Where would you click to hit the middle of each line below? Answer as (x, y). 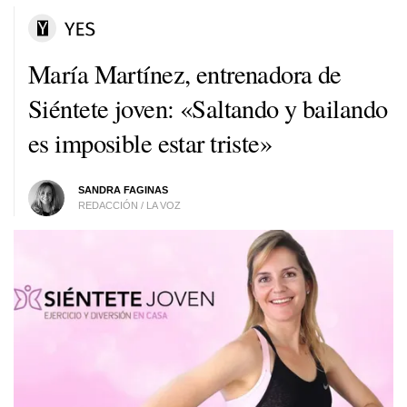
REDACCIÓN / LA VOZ (129, 205)
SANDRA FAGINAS (123, 189)
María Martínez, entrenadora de (185, 73)
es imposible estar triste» (150, 142)
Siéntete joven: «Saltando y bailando (208, 108)
